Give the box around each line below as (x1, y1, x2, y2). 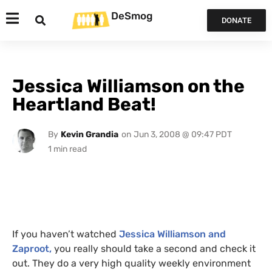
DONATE (221, 16, 251, 25)
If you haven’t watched (12, 228, 119, 240)
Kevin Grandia (60, 129, 118, 140)
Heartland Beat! (12, 93, 156, 115)
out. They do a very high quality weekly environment (12, 257, 251, 269)
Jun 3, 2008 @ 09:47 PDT (133, 129, 232, 140)
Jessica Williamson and (119, 228, 226, 240)
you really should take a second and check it (54, 243, 256, 254)
